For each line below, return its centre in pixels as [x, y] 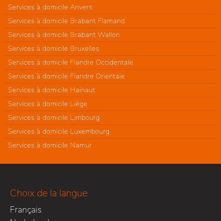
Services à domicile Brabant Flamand [66, 20]
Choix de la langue [48, 193]
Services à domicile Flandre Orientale [66, 76]
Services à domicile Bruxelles [54, 48]
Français [25, 209]
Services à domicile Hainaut [52, 90]
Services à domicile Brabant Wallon [64, 34]
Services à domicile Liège [48, 103]
